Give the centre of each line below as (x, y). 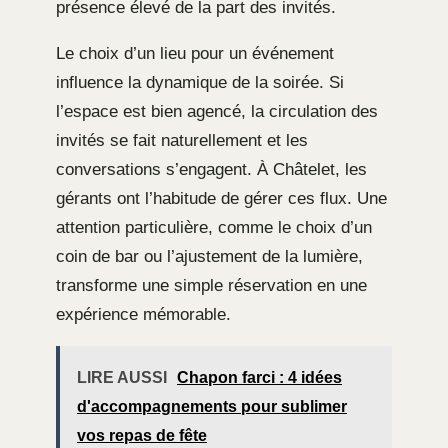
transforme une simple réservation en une (211, 285)
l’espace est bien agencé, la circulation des (217, 111)
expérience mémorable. (143, 314)
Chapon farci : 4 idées (259, 377)
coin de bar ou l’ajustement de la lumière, (209, 256)
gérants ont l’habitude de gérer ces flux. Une (221, 198)
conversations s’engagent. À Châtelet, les (211, 169)
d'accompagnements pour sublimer (212, 406)
